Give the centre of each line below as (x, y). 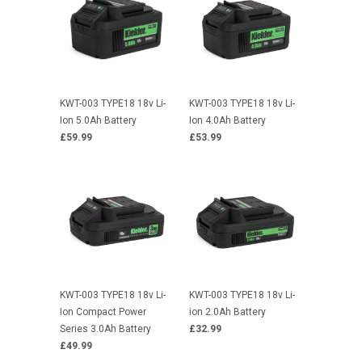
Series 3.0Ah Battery (105, 328)
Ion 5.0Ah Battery (98, 120)
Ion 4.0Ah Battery (227, 120)
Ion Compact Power (103, 311)
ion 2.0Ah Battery (227, 311)
